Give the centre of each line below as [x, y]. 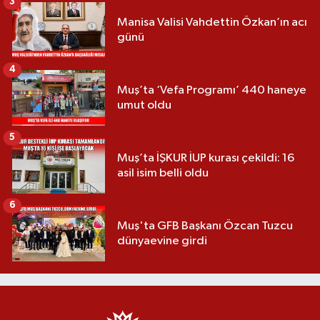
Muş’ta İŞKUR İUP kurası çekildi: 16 [206, 158]
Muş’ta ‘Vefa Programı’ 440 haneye [212, 90]
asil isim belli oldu [163, 173]
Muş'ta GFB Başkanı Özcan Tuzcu [205, 226]
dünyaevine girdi [162, 241]
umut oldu [144, 105]
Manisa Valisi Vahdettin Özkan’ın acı [212, 22]
